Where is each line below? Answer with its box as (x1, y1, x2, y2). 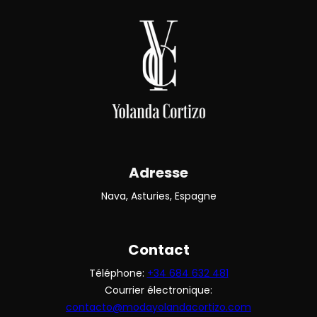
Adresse (129, 163, 188, 183)
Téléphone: (88, 266, 147, 281)
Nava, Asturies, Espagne (100, 189, 217, 204)
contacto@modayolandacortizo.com (66, 300, 251, 315)
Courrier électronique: (105, 283, 212, 298)
